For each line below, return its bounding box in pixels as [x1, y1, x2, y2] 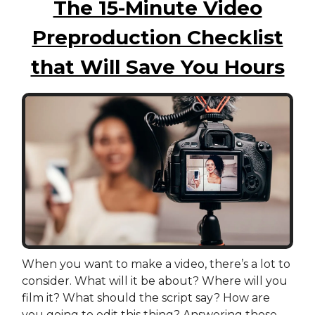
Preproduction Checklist [32, 25, 283, 50]
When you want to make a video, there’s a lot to [22, 257, 290, 271]
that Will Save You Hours [30, 55, 285, 79]
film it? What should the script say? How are [22, 291, 270, 305]
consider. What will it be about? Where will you [22, 274, 288, 288]
